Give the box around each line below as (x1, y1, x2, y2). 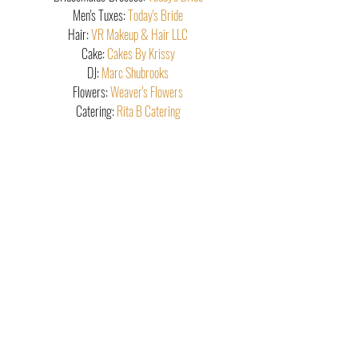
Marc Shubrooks (101, 63, 169, 82)
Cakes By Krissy (106, 44, 175, 63)
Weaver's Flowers (110, 82, 183, 101)
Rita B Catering (116, 101, 181, 121)
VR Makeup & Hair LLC (91, 25, 188, 44)
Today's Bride (128, 6, 183, 25)
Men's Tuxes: (73, 6, 128, 25)
